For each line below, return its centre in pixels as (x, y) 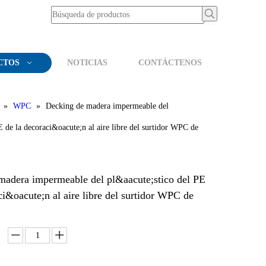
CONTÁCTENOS (170, 63)
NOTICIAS (87, 63)
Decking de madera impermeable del (107, 106)
